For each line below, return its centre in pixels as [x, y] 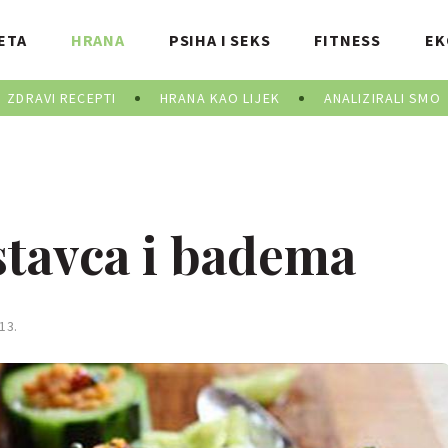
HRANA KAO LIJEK [220, 98]
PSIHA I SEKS [219, 40]
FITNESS [348, 40]
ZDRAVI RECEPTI [62, 98]
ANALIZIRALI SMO [382, 98]
